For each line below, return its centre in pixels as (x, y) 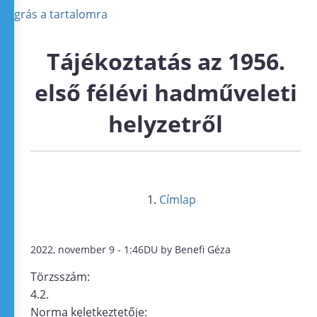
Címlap (178, 200)
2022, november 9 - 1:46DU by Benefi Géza (131, 250)
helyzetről (166, 123)
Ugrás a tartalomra (57, 14)
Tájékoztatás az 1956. (166, 61)
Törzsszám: (62, 276)
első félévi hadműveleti (166, 92)
